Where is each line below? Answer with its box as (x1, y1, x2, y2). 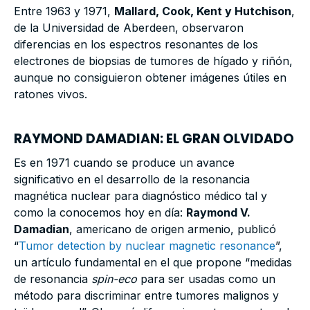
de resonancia (14, 272, 91, 286)
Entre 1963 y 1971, (14, 4, 114, 19)
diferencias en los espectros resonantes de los (14, 37, 258, 52)
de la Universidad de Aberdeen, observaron (14, 21, 244, 35)
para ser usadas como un (137, 272, 275, 286)
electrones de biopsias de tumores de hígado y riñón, (14, 54, 293, 69)
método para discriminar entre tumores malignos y (14, 289, 279, 303)
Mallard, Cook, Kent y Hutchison (114, 4, 291, 19)
